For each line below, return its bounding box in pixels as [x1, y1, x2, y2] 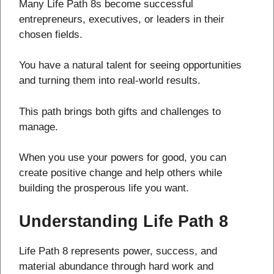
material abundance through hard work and [19, 260, 213, 272]
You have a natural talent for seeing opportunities [19, 59, 242, 72]
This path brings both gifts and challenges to [19, 105, 221, 117]
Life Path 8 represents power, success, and [19, 245, 217, 257]
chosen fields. [19, 28, 83, 40]
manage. [19, 120, 58, 133]
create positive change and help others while [19, 167, 222, 179]
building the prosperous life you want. [19, 182, 189, 194]
